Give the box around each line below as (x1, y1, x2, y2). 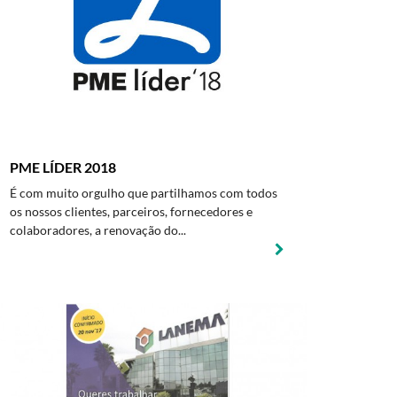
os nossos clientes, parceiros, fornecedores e (10, 204, 253, 219)
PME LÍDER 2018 (10, 159, 116, 175)
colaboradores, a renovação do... (10, 222, 186, 237)
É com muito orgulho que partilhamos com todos (10, 185, 277, 200)
